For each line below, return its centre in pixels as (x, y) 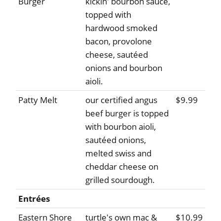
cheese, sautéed (117, 55)
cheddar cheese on (122, 167)
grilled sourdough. (120, 180)
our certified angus (121, 100)
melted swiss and (118, 153)
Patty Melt (38, 100)
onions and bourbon (124, 68)
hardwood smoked (121, 28)
